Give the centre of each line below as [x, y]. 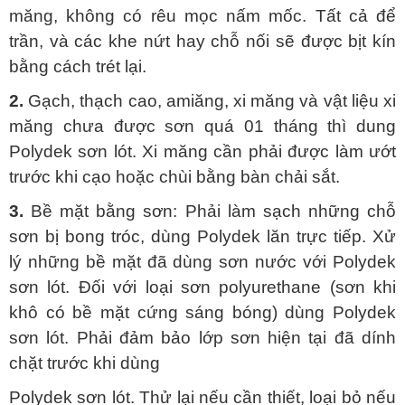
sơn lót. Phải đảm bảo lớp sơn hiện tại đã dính [202, 338]
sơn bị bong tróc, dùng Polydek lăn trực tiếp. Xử [202, 237]
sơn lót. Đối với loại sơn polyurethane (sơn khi [202, 287]
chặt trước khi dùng [85, 363]
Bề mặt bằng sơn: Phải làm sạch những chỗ [210, 212]
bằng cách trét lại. [78, 67]
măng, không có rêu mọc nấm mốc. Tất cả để [202, 16]
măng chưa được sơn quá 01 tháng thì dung [202, 127]
